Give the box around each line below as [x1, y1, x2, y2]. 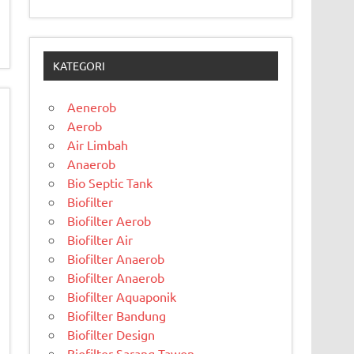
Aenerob [67, 99, 117, 115]
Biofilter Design [67, 326, 156, 343]
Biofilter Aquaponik [67, 288, 177, 305]
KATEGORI [52, 58, 105, 73]
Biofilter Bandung [67, 307, 167, 324]
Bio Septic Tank [67, 175, 153, 191]
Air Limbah [67, 137, 129, 153]
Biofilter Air [67, 232, 134, 248]
